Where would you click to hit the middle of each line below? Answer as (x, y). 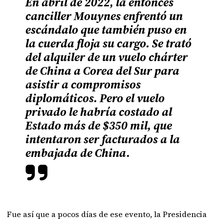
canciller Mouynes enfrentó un (104, 16)
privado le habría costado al (99, 112)
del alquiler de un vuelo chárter (107, 57)
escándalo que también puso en (106, 30)
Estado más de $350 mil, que (99, 125)
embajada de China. (78, 153)
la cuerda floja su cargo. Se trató (109, 43)
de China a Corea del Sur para (103, 71)
